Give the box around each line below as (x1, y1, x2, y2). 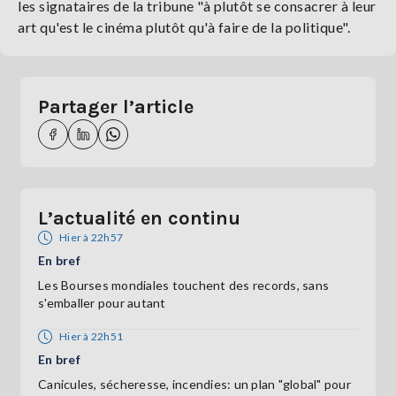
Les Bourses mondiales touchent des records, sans (38, 277, 329, 293)
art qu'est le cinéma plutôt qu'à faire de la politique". (18, 18, 350, 35)
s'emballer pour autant (38, 294, 166, 310)
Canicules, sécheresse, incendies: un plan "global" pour (38, 376, 351, 392)
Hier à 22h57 (59, 230, 123, 244)
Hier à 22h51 (59, 329, 123, 343)
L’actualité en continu (38, 206, 240, 230)
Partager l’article (38, 95, 194, 118)
